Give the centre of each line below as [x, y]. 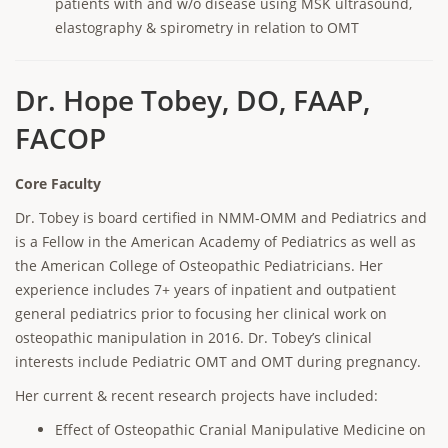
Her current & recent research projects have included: [196, 395]
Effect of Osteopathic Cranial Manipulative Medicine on [240, 429]
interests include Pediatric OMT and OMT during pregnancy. [218, 361]
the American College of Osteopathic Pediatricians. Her [199, 265]
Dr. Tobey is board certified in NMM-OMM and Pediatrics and [221, 217]
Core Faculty [58, 183]
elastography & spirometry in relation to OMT [207, 27]
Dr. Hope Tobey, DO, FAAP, [192, 100]
